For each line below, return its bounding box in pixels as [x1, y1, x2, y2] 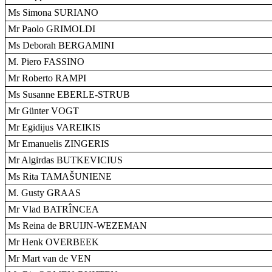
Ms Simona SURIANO [8, 7, 98, 18]
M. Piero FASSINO [8, 56, 84, 67]
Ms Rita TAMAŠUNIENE [8, 171, 112, 182]
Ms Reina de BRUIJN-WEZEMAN [8, 220, 147, 231]
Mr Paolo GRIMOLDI [8, 24, 95, 34]
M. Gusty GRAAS [8, 188, 81, 198]
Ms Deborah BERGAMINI [8, 40, 114, 50]
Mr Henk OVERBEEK [8, 237, 99, 247]
